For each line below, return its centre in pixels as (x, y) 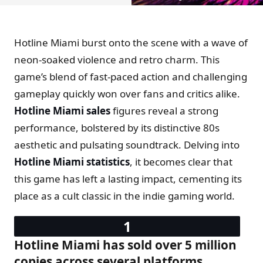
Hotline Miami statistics (72, 161)
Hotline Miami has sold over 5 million (125, 245)
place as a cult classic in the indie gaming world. (124, 195)
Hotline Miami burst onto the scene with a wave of (131, 42)
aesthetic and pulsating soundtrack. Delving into (127, 144)
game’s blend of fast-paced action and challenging (131, 76)
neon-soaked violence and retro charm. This (117, 59)
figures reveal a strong (164, 110)
